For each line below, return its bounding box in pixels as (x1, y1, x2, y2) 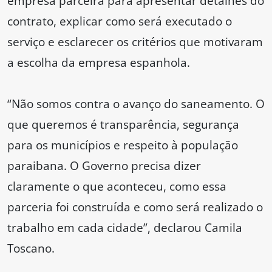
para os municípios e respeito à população (7, 137, 238, 154)
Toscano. (7, 240, 55, 257)
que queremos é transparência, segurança (7, 116, 239, 133)
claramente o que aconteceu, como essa (7, 178, 226, 195)
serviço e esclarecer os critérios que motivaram (7, 33, 263, 50)
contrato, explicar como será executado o (7, 13, 232, 30)
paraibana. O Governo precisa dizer (7, 157, 201, 174)
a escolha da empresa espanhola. (7, 54, 190, 71)
